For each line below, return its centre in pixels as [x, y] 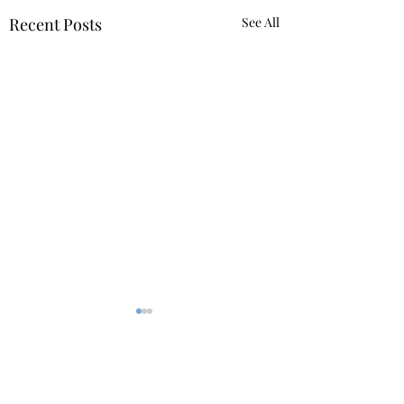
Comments [58, 383]
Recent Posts [55, 24]
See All [261, 22]
